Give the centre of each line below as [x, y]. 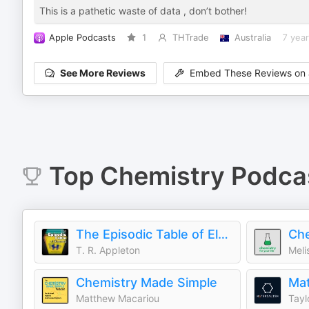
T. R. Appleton [108, 250]
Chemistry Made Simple [147, 282]
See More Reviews [103, 73]
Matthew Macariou [118, 298]
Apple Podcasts [82, 38]
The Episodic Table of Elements [223, 234]
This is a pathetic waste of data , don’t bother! [143, 11]
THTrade [190, 38]
